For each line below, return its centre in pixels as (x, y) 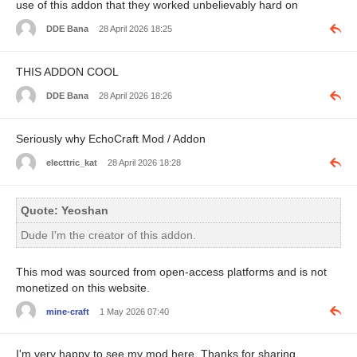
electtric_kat (72, 163)
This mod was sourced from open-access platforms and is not (171, 271)
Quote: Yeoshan (65, 210)
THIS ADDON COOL (67, 71)
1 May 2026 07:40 (134, 311)
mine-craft (68, 311)
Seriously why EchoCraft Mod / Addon (111, 138)
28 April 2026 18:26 (135, 96)
